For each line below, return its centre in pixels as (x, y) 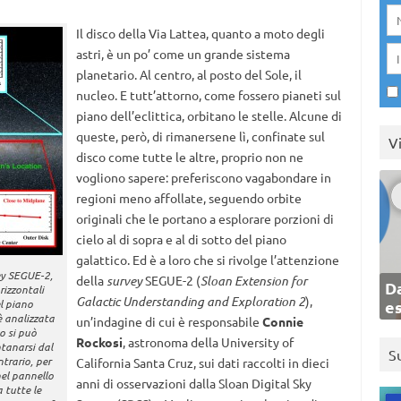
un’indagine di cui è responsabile (169, 321)
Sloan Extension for (253, 281)
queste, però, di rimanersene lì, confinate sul (200, 136)
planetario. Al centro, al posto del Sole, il (188, 74)
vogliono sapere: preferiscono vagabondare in (203, 177)
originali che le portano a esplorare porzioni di (205, 218)
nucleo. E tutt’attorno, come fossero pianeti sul (208, 95)
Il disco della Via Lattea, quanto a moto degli (200, 33)
